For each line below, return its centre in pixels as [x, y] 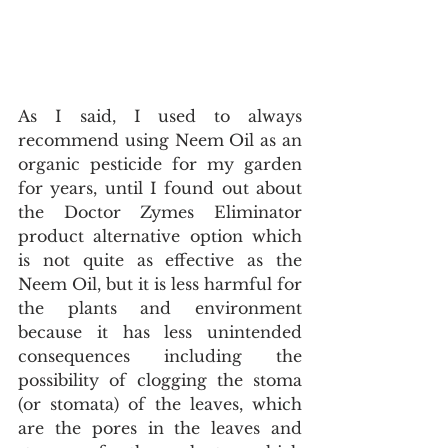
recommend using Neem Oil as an [160, 140]
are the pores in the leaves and [160, 428]
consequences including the [160, 356]
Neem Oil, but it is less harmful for [160, 284]
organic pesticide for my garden [160, 164]
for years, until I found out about [160, 188]
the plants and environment [160, 308]
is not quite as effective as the [160, 260]
